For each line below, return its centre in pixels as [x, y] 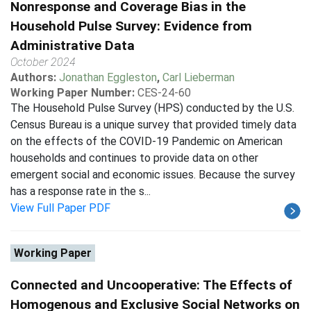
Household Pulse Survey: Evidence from [131, 26]
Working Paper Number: [73, 93]
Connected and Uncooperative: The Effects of [151, 285]
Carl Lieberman [199, 77]
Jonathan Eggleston [108, 77]
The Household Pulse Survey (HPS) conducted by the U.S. [152, 108]
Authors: [35, 77]
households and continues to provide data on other [134, 158]
